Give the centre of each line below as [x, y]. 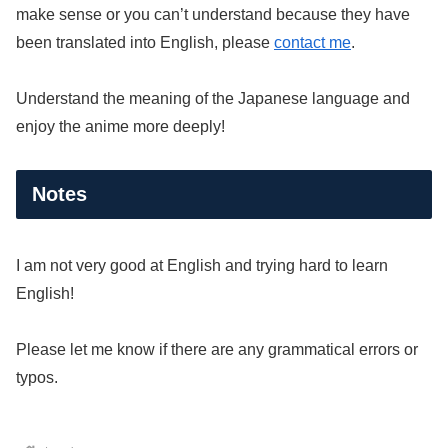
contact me [312, 42]
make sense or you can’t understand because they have [213, 14]
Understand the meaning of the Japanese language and [213, 99]
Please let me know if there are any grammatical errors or [217, 350]
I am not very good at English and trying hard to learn [202, 265]
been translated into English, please [145, 42]
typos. [37, 378]
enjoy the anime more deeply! [120, 127]
